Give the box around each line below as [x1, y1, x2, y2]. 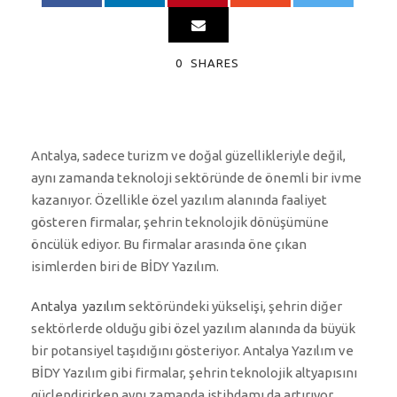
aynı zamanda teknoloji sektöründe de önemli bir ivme [31, 170, 362, 186]
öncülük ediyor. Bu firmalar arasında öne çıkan [31, 237, 307, 253]
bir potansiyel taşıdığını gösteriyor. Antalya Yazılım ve [31, 343, 354, 359]
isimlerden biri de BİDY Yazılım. [31, 259, 219, 275]
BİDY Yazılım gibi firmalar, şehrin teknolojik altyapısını [31, 365, 357, 381]
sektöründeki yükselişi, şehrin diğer [126, 299, 342, 315]
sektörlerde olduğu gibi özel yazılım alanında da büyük [31, 321, 355, 337]
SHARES [191, 57, 239, 70]
